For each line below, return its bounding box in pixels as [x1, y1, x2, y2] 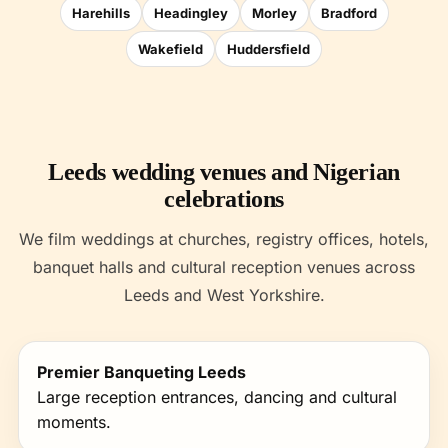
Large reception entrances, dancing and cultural [37, 387, 397, 407]
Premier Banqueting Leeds [37, 362, 246, 382]
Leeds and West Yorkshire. [123, 285, 325, 305]
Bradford [320, 5, 377, 21]
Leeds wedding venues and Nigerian [48, 159, 400, 185]
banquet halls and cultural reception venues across [33, 257, 415, 277]
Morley [251, 5, 297, 21]
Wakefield [138, 41, 203, 57]
